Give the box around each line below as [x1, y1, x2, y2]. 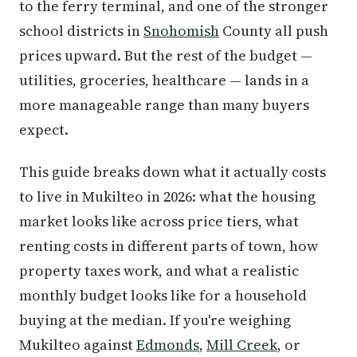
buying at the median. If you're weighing [19, 310, 291, 330]
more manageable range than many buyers [19, 95, 309, 115]
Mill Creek [206, 335, 277, 355]
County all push [219, 21, 328, 41]
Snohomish [143, 21, 219, 41]
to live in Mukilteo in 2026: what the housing [19, 186, 316, 206]
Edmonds [136, 335, 199, 355]
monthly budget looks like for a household [19, 285, 307, 305]
